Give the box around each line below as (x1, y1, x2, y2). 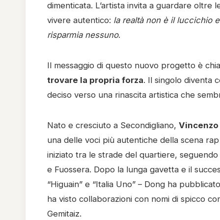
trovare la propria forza (47, 75, 143, 85)
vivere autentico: (47, 15, 113, 25)
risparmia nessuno (47, 30, 118, 40)
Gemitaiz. (47, 209, 82, 219)
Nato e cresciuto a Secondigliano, (47, 120, 179, 130)
